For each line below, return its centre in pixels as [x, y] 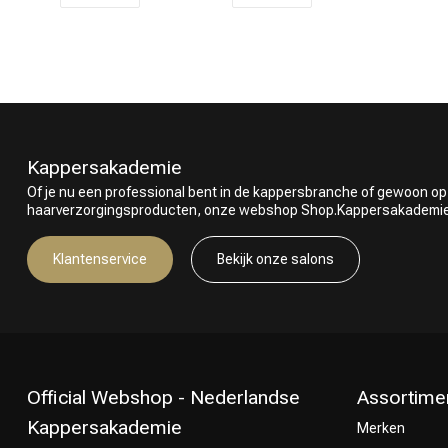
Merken [381, 427]
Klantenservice [100, 258]
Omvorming [299, 109]
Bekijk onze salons [275, 258]
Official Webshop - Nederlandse [163, 397]
